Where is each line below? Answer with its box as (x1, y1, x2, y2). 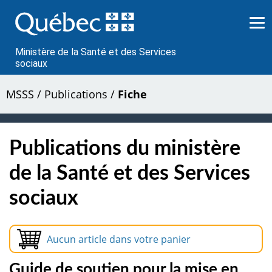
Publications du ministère (9, 138, 240, 159)
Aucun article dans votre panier (46, 232, 191, 246)
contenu (15, 22, 50, 35)
